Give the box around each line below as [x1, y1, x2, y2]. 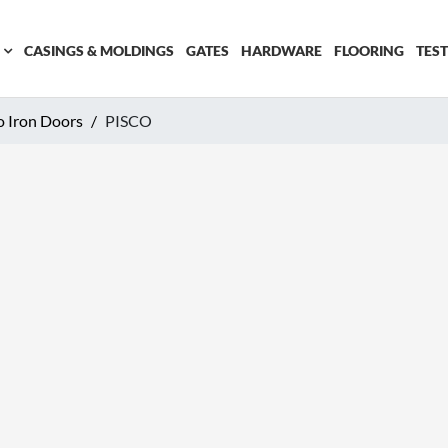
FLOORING [333, 42, 404, 59]
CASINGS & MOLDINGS [23, 42, 174, 59]
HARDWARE [240, 42, 322, 59]
